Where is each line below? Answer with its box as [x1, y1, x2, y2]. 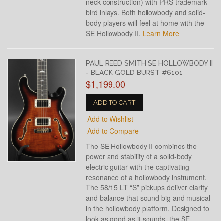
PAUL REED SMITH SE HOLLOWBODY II [86, 59, 213, 67]
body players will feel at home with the [86, 18, 205, 28]
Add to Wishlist [87, 114, 134, 124]
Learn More [143, 28, 180, 38]
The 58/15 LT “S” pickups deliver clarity [86, 183, 208, 192]
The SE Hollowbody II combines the [86, 141, 197, 151]
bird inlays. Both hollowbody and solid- [86, 7, 206, 17]
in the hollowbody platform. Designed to [86, 203, 210, 213]
